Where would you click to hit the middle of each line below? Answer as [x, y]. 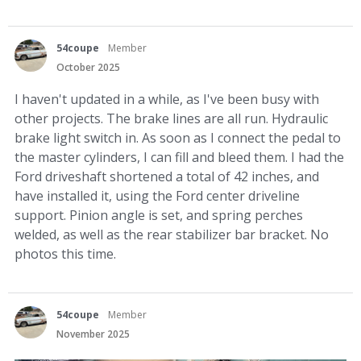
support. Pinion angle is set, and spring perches [159, 216]
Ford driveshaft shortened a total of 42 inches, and [167, 177]
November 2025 [93, 334]
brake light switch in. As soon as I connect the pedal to [178, 138]
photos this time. [65, 254]
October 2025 [88, 68]
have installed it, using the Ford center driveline [157, 196]
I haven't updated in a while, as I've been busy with [167, 100]
